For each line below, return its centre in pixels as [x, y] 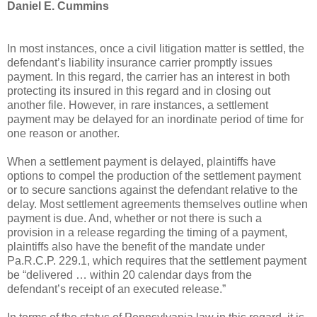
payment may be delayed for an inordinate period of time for [155, 119]
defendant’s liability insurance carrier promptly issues [140, 62]
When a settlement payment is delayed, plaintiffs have [142, 161]
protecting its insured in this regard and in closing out [139, 91]
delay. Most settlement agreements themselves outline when [157, 204]
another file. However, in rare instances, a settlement [138, 105]
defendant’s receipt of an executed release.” [116, 289]
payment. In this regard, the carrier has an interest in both [149, 76]
